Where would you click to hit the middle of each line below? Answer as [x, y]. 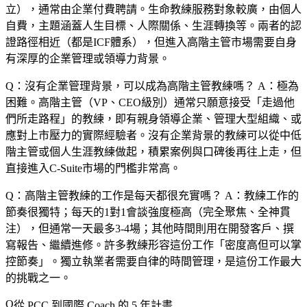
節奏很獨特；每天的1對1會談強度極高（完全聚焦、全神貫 [148, 212]
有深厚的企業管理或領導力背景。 [88, 58]
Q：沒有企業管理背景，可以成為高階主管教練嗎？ [130, 86]
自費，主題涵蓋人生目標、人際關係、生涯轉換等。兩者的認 [153, 25]
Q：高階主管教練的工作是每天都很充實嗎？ [114, 195]
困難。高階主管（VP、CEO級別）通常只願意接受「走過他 [150, 102]
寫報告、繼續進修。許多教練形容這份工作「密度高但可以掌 [153, 245]
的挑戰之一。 [38, 278]
